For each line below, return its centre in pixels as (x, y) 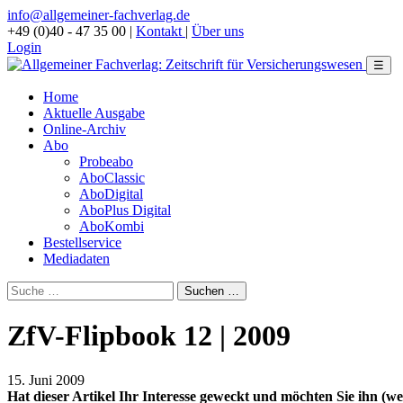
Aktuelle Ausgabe (94, 113)
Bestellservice (82, 242)
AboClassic (112, 178)
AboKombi (112, 226)
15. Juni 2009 (46, 380)
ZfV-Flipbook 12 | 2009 (149, 336)
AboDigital (111, 194)
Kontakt (161, 31)
